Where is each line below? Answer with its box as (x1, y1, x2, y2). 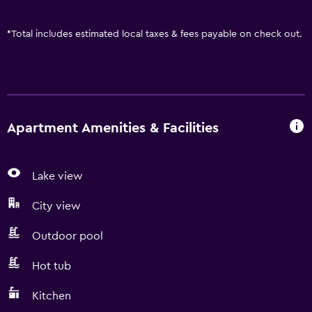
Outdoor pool (32, 231, 103, 242)
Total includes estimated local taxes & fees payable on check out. (11, 29, 302, 39)
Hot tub (32, 260, 71, 272)
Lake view (32, 171, 83, 182)
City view (32, 201, 81, 212)
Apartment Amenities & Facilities (7, 120, 219, 135)
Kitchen (32, 290, 71, 302)
